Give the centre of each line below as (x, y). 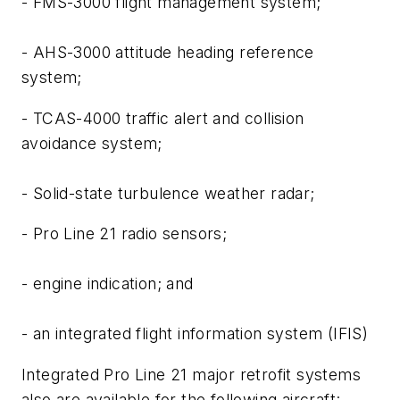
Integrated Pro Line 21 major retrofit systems (191, 374)
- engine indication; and (108, 284)
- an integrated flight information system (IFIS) (195, 334)
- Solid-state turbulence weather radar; (168, 193)
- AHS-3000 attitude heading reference (168, 53)
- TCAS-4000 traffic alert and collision (163, 118)
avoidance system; (92, 143)
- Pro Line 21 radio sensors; (125, 234)
